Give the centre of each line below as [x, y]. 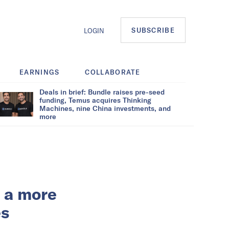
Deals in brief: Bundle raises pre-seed [102, 91]
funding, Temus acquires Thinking [95, 100]
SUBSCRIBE [153, 30]
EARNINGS [40, 72]
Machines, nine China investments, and [105, 108]
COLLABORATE [113, 72]
